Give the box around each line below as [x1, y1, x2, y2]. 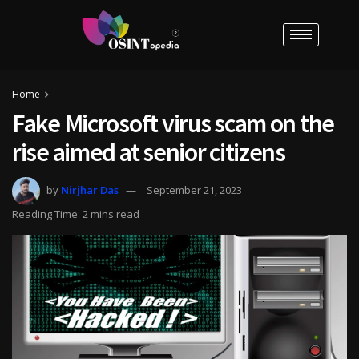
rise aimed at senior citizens [12, 135, 285, 168]
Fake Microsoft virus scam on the [12, 107, 335, 139]
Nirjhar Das [61, 182, 119, 197]
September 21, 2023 [147, 182, 242, 197]
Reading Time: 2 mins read [12, 206, 139, 221]
